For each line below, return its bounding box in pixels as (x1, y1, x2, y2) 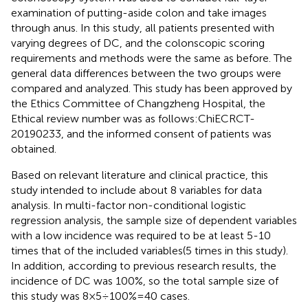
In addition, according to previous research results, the (11, 258, 276, 272)
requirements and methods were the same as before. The (11, 51, 292, 65)
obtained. (11, 142, 56, 155)
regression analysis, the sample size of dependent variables (11, 213, 297, 227)
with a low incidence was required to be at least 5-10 (11, 228, 271, 242)
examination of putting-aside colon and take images (11, 5, 267, 19)
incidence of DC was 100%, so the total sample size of (11, 274, 278, 287)
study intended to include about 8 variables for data (11, 183, 262, 197)
